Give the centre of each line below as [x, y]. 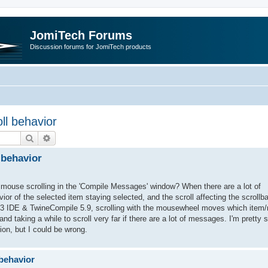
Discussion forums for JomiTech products [91, 47]
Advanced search [83, 137]
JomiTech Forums [81, 35]
